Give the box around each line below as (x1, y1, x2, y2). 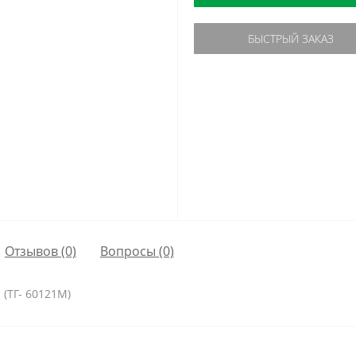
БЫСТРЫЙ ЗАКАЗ (247, 31, 334, 46)
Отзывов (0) (5, 242, 76, 260)
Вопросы (100, 242, 156, 260)
